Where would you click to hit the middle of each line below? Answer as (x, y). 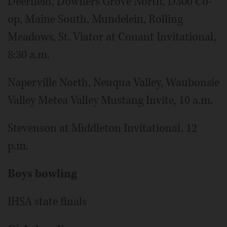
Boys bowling (42, 174)
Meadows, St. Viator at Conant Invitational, (112, 37)
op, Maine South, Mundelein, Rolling (95, 19)
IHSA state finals (47, 201)
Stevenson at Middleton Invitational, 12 (102, 128)
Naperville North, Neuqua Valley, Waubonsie (113, 82)
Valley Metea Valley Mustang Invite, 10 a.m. (110, 100)
